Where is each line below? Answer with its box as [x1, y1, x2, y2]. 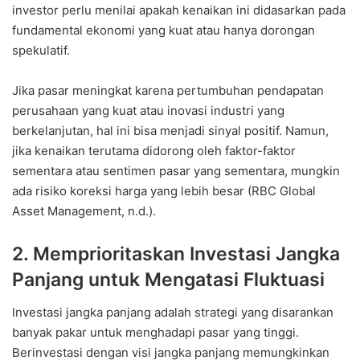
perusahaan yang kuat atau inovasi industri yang [12, 103, 284, 119]
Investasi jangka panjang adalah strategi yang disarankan [12, 304, 333, 320]
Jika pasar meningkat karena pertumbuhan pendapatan [12, 83, 324, 99]
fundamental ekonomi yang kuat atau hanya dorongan [12, 22, 315, 39]
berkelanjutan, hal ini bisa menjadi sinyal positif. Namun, [12, 123, 329, 139]
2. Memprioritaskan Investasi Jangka [12, 243, 340, 266]
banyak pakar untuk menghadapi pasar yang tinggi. [12, 324, 299, 340]
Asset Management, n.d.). [12, 203, 156, 219]
